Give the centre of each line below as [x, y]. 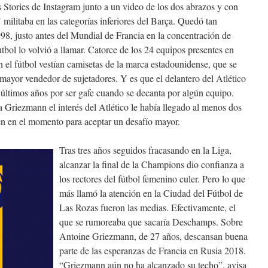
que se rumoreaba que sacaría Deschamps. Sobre [151, 222]
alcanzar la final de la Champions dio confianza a [152, 164]
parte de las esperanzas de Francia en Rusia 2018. [153, 250]
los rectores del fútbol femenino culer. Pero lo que [152, 179]
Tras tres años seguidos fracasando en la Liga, [145, 150]
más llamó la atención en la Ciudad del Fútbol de [151, 193]
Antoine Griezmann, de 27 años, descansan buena [153, 236]
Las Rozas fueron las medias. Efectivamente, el [147, 207]
